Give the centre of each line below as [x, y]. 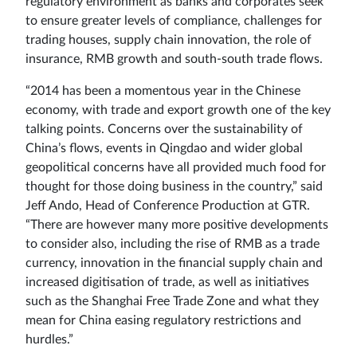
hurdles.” [49, 339]
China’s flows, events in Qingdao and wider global [164, 148]
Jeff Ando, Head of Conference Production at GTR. [168, 205]
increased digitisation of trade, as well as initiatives [167, 282]
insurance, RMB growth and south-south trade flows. [174, 59]
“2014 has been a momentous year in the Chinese [163, 90]
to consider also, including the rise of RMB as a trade [173, 243]
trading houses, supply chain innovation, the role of [169, 39]
